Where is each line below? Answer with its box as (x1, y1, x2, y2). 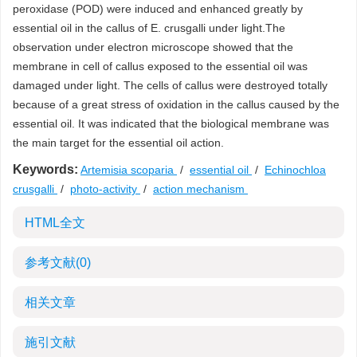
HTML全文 (25, 216, 85, 229)
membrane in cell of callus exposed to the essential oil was (13, 60, 308, 73)
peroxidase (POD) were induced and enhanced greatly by (13, 2, 303, 15)
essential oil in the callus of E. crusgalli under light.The (13, 22, 285, 34)
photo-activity (70, 182, 140, 195)
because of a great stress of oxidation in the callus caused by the (13, 98, 339, 111)
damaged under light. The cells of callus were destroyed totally (13, 79, 328, 92)
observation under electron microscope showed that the (13, 41, 293, 53)
